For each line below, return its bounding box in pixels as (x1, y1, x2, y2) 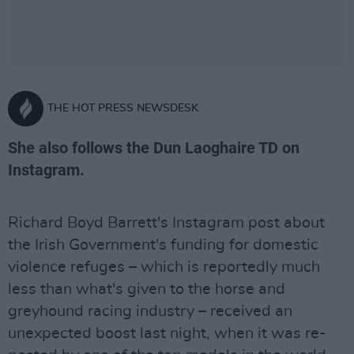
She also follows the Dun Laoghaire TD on (8, 138, 299, 157)
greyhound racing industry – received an (8, 303, 292, 319)
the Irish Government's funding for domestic (8, 237, 318, 253)
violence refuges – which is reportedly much (8, 259, 320, 275)
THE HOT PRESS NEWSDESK (47, 103, 198, 114)
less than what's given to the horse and (8, 281, 285, 297)
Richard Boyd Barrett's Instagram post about (8, 215, 325, 231)
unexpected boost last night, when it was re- (8, 326, 326, 341)
